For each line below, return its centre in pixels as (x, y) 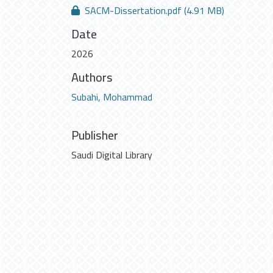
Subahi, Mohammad (112, 97)
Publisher (95, 135)
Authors (92, 77)
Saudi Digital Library (112, 154)
